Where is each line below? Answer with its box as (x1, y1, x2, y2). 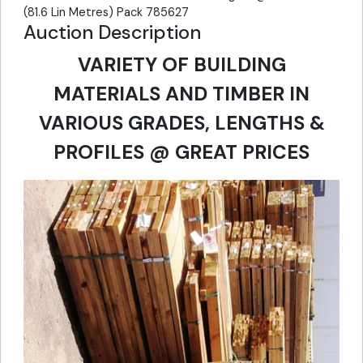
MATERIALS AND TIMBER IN (53, 81, 310, 107)
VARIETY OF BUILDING (77, 52, 286, 78)
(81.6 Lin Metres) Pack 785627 (23, 5, 189, 20)
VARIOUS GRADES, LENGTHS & (38, 110, 325, 136)
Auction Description (23, 20, 201, 45)
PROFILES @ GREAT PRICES (53, 139, 310, 165)
